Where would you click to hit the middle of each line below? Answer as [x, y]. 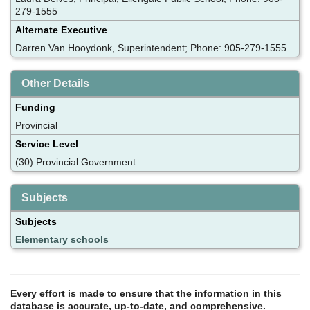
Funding [35, 107]
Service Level [47, 144]
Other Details [55, 83]
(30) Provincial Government [75, 162]
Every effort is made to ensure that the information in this [146, 293]
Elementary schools [62, 239]
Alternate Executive [61, 29]
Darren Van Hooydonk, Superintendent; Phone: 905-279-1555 [151, 47]
